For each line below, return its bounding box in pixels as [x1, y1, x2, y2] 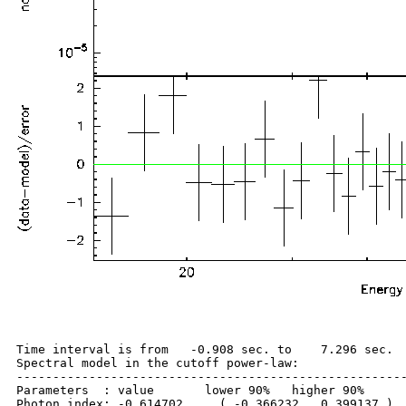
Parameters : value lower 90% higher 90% [16, 383, 364, 397]
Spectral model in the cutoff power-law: [16, 356, 299, 370]
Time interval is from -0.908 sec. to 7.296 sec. [16, 343, 393, 356]
